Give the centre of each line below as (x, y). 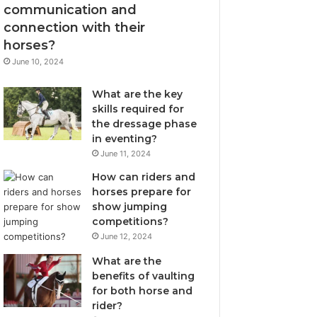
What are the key (138, 94)
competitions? (131, 221)
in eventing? (125, 139)
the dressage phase (145, 124)
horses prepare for (142, 192)
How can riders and (144, 177)
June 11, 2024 (126, 154)
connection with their (75, 28)
